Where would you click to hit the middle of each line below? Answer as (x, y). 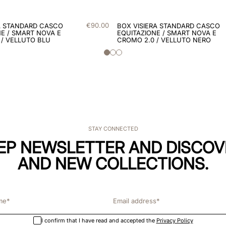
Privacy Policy (175, 220)
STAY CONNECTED (113, 129)
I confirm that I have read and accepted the (98, 220)
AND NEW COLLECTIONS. (113, 164)
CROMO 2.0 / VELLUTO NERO (164, 40)
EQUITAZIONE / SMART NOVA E (166, 33)
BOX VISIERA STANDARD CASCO (168, 25)
